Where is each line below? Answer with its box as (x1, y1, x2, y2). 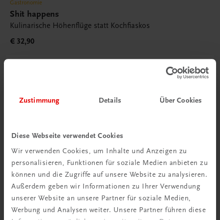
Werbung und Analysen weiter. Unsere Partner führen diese (11, 205, 206, 215)
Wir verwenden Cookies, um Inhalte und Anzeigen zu (11, 146, 187, 156)
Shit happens (10, 8, 59, 19)
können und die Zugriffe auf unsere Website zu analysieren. (11, 170, 207, 179)
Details (99, 95, 121, 105)
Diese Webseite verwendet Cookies (11, 131, 123, 140)
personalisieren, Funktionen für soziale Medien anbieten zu (11, 158, 208, 167)
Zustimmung (19, 95, 59, 105)
